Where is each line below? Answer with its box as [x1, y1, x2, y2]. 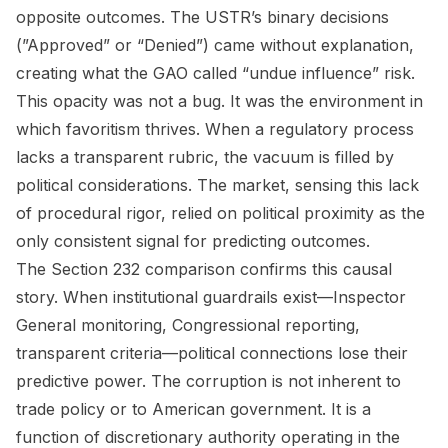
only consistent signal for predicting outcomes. [16, 230, 370, 251]
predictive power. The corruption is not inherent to [16, 370, 401, 391]
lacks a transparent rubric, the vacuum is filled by [16, 146, 394, 167]
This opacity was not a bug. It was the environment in [16, 90, 423, 111]
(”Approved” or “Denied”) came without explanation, [16, 34, 414, 55]
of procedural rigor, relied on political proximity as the [16, 202, 425, 223]
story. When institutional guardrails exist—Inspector [16, 286, 406, 307]
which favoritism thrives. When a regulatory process [16, 118, 414, 139]
